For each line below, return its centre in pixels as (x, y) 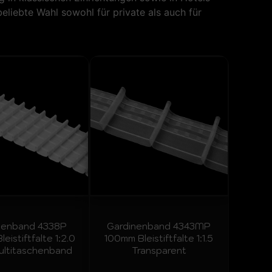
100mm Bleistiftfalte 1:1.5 (159, 239)
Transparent (159, 251)
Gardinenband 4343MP (159, 226)
